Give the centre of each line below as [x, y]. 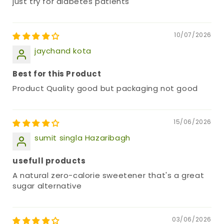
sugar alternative [47, 186]
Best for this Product [57, 74]
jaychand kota [63, 51]
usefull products [49, 161]
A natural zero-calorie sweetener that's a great [108, 175]
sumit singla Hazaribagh [82, 138]
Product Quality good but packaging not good [105, 88]
